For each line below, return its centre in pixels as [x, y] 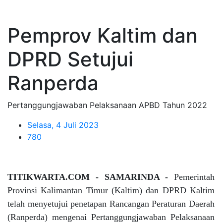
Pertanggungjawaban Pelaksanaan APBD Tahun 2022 [107, 105]
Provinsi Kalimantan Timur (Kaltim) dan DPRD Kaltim [111, 190]
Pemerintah [194, 177]
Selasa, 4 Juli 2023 [63, 125]
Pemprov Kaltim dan [103, 35]
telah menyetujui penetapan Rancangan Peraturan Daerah [111, 204]
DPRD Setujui [70, 59]
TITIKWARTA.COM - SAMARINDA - [91, 177]
